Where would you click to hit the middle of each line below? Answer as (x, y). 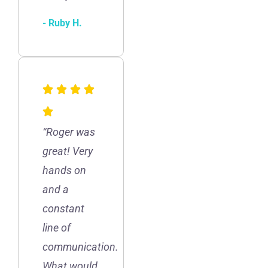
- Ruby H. (62, 23)
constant (63, 208)
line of (57, 227)
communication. (80, 246)
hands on (64, 170)
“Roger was (69, 132)
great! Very (68, 151)
